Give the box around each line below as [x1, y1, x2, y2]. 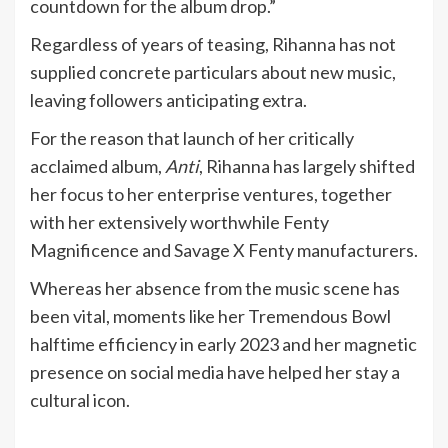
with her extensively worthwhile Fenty [30, 211, 329, 233]
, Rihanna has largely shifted [199, 155, 415, 177]
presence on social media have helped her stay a [30, 361, 400, 383]
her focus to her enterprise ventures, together [30, 183, 392, 205]
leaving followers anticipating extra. [30, 89, 307, 111]
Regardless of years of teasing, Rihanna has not [30, 33, 396, 55]
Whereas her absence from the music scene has [30, 277, 400, 299]
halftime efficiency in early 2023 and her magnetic [30, 333, 417, 355]
